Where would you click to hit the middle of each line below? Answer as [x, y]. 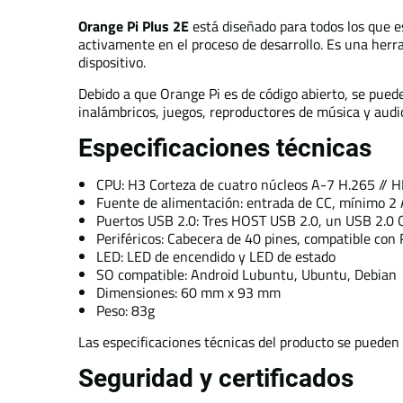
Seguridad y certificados [216, 378]
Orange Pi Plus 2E [134, 26]
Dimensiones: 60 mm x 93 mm [188, 292]
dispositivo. [112, 62]
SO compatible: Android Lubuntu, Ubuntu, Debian [246, 274]
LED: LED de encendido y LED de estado [216, 256]
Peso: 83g [125, 310]
